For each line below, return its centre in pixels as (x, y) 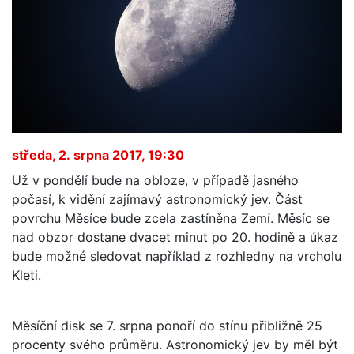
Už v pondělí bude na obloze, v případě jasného (155, 180)
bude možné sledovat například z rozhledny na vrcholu (177, 256)
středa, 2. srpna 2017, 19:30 (98, 154)
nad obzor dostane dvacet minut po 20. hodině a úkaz (175, 237)
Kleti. (26, 275)
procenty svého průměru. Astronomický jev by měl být (175, 344)
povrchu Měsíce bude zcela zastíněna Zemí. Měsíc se (171, 218)
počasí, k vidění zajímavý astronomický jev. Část (157, 199)
